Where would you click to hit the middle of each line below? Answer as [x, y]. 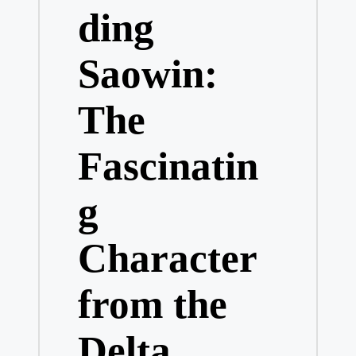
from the [152, 304]
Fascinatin [168, 166]
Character [167, 258]
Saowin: [147, 74]
